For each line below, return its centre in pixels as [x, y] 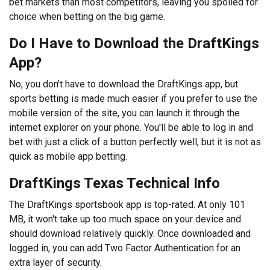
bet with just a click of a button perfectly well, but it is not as [135, 142]
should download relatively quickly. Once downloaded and [130, 233]
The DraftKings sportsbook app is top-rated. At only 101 [127, 204]
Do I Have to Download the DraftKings [134, 43]
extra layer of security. [55, 262]
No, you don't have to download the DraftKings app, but [124, 84]
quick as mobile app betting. [68, 156]
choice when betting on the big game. [87, 16]
